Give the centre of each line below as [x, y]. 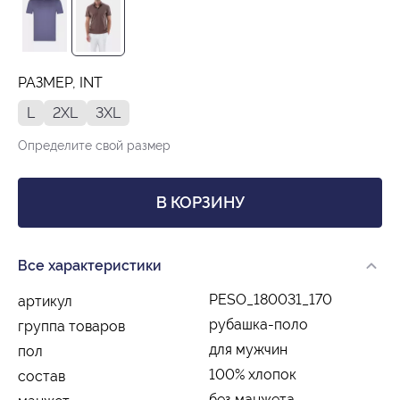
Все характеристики [90, 265]
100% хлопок [253, 374]
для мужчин [248, 349]
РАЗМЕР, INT [60, 82]
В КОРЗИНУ [200, 202]
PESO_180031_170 [271, 299]
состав [42, 376]
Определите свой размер [94, 145]
